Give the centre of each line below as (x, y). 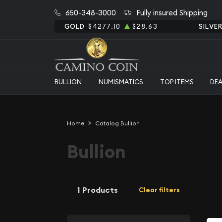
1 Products (98, 190)
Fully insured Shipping (172, 12)
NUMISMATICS (121, 82)
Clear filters (159, 190)
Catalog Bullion (117, 123)
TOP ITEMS (177, 82)
